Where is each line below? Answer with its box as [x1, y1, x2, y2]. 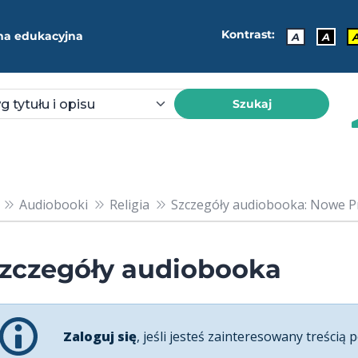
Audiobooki [18, 195, 88, 213]
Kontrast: [221, 27, 275, 42]
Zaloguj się [63, 327, 137, 345]
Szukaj [232, 96, 272, 111]
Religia [109, 195, 149, 213]
